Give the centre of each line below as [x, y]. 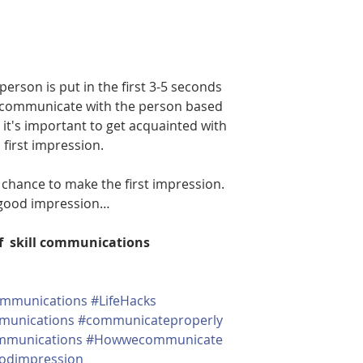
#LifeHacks [124, 300]
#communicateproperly [150, 320]
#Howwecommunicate [154, 339]
